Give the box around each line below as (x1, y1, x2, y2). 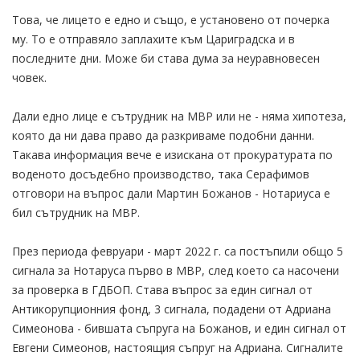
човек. (12, 69, 47, 85)
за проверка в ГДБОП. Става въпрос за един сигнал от (12, 281, 313, 297)
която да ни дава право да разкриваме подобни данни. (12, 127, 314, 143)
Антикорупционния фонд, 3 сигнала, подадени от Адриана (12, 301, 331, 317)
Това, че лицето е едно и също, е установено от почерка (12, 11, 329, 27)
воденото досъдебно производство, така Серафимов (12, 166, 309, 182)
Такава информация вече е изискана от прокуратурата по (12, 146, 333, 162)
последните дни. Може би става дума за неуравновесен (12, 50, 320, 66)
